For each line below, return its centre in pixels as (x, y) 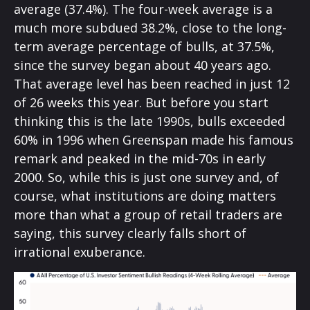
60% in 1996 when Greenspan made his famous (154, 140)
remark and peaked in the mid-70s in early (140, 158)
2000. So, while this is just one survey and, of (146, 177)
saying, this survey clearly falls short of (130, 233)
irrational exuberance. (80, 252)
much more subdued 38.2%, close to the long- (150, 28)
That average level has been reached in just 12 (152, 84)
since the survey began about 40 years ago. (143, 65)
